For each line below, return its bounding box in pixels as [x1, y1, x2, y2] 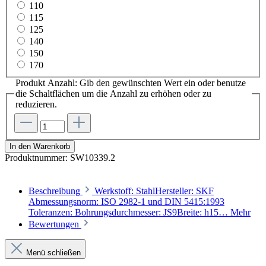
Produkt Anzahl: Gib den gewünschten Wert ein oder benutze [15, 78, 246, 88]
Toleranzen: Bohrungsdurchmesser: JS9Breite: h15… [28, 207, 230, 217]
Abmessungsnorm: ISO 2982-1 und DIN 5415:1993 [28, 197, 224, 207]
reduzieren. [15, 99, 57, 110]
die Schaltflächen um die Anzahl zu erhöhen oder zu [15, 88, 211, 99]
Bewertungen [28, 219, 81, 229]
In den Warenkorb [9, 142, 70, 151]
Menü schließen [26, 248, 81, 257]
